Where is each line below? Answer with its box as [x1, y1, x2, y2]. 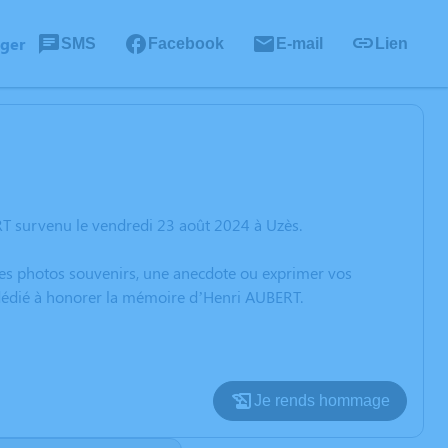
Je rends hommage [254, 392, 390, 409]
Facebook [148, 34, 224, 52]
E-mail [276, 34, 323, 52]
